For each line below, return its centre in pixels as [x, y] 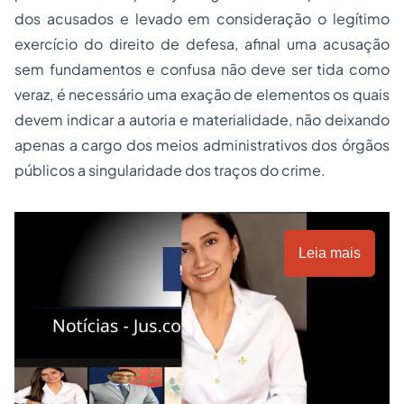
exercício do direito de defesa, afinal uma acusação [202, 44]
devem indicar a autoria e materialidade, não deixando [202, 119]
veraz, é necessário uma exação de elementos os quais [202, 94]
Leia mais [330, 253]
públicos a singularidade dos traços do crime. [170, 170]
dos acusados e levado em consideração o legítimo [202, 18]
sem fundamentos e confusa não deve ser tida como [202, 69]
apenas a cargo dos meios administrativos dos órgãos [202, 145]
